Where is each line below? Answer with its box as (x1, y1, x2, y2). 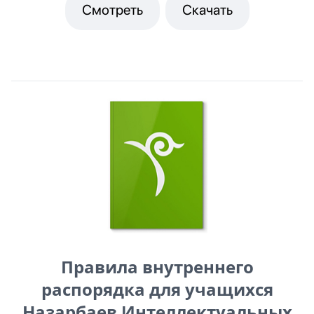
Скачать (182, 1, 233, 19)
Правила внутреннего (60, 254, 254, 278)
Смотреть (81, 1, 143, 19)
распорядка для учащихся (41, 277, 273, 301)
